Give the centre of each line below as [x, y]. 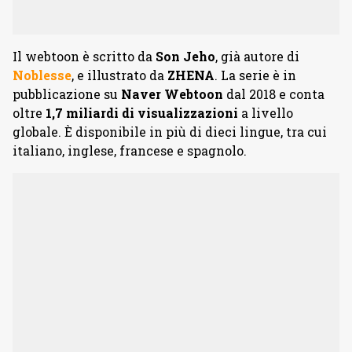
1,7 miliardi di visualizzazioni [142, 113]
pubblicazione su [67, 94]
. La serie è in [255, 75]
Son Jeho [185, 56]
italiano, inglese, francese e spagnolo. [130, 150]
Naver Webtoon [172, 94]
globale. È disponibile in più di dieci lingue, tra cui [170, 132]
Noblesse [42, 75]
